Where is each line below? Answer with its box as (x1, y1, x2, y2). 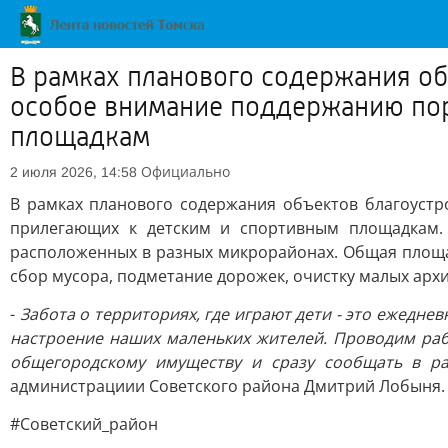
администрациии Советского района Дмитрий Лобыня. (10, 375, 445, 397)
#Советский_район (10, 413, 158, 435)
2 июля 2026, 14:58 (10, 164, 137, 180)
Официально (141, 162, 230, 181)
